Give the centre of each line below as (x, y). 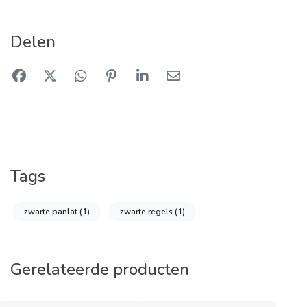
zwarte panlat (52, 212)
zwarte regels (147, 212)
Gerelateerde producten (100, 269)
